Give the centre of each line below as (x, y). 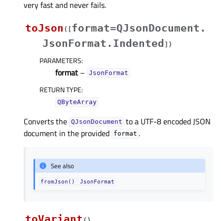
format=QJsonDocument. (139, 28)
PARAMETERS (60, 60)
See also (63, 166)
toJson (44, 28)
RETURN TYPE (60, 89)
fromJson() (58, 182)
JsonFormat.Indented (103, 43)
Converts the (46, 121)
